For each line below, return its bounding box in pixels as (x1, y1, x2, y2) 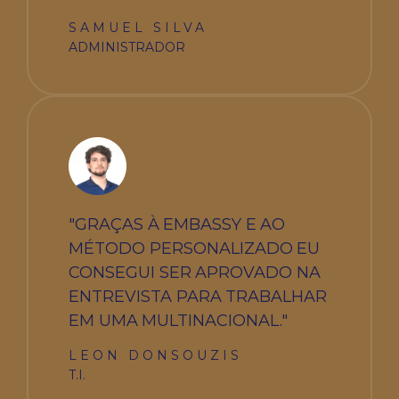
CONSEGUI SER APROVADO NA (69, 262, 321, 282)
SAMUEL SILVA (69, 19, 208, 36)
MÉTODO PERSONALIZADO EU (69, 238, 321, 258)
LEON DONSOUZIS (69, 346, 242, 363)
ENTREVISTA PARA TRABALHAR (69, 286, 328, 306)
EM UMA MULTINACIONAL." (69, 310, 289, 330)
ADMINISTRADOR (69, 38, 185, 55)
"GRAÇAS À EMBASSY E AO (69, 214, 286, 234)
